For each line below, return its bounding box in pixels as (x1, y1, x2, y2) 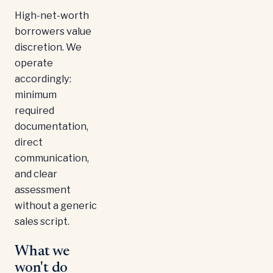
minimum (15, 88, 57, 101)
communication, (15, 152, 89, 165)
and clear (15, 168, 57, 180)
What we (15, 244, 70, 260)
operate (15, 57, 53, 69)
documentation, (15, 120, 88, 133)
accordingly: (15, 73, 71, 85)
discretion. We (15, 41, 82, 54)
